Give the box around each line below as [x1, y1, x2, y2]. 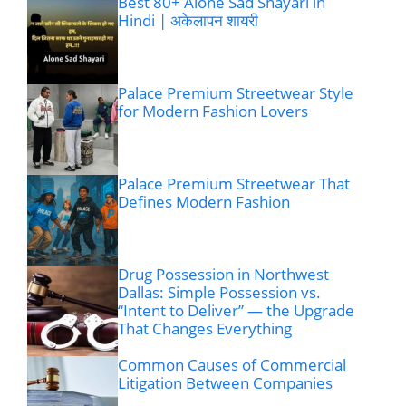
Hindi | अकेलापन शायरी [118, 10, 258, 32]
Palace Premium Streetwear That [118, 173, 350, 195]
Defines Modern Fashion [118, 191, 290, 213]
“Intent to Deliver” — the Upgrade [118, 300, 354, 322]
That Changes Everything [118, 318, 292, 340]
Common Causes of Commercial [118, 354, 346, 376]
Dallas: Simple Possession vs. [118, 282, 321, 304]
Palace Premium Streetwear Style [118, 82, 353, 104]
